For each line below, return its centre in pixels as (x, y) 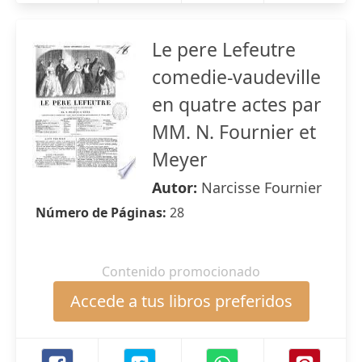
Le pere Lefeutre (224, 49)
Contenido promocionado (181, 271)
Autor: (177, 187)
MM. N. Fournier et (234, 132)
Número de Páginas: (103, 213)
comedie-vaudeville (236, 77)
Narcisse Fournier (261, 187)
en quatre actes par (237, 104)
